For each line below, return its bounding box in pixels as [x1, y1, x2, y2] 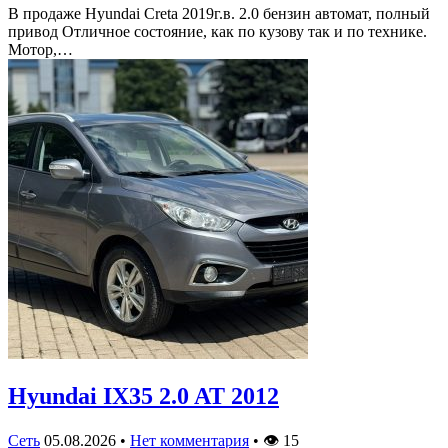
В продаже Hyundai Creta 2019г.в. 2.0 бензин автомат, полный [8, 4, 430, 22]
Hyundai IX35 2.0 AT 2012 [8, 382, 279, 409]
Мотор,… [8, 40, 73, 58]
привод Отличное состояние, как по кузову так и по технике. [8, 22, 427, 40]
